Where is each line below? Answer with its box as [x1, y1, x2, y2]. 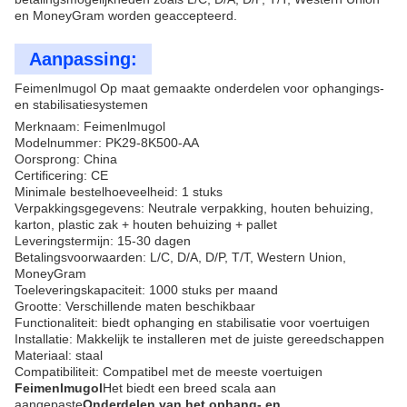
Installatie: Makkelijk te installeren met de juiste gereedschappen [15, 332, 384, 346]
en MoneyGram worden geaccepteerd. [15, 8, 237, 23]
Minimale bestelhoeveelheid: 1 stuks [15, 184, 223, 199]
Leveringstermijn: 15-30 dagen [15, 233, 191, 248]
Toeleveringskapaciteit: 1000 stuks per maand [15, 283, 278, 297]
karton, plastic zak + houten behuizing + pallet [15, 217, 277, 232]
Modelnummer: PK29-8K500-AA [15, 135, 199, 150]
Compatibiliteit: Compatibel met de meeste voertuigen [15, 364, 323, 379]
